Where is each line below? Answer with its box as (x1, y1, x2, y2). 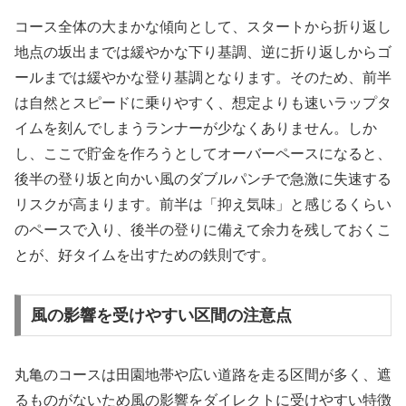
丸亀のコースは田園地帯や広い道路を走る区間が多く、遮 (14, 366, 391, 382)
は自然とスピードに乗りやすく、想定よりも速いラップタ (14, 95, 391, 111)
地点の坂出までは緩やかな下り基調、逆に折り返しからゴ (14, 44, 391, 61)
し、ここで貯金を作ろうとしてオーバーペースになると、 (14, 146, 391, 162)
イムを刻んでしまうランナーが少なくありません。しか (14, 121, 377, 137)
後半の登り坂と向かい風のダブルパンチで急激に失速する (14, 171, 391, 188)
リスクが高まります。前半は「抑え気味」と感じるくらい (14, 197, 391, 213)
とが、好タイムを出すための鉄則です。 (14, 247, 275, 264)
